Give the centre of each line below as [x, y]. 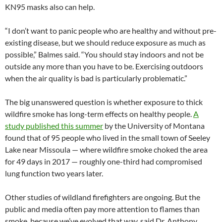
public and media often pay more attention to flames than [102, 209]
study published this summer [54, 126]
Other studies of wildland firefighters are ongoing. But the [103, 197]
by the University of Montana [154, 126]
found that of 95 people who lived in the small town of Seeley [108, 138]
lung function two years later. [54, 173]
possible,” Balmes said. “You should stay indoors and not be [104, 55]
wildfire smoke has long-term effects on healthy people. [99, 114]
